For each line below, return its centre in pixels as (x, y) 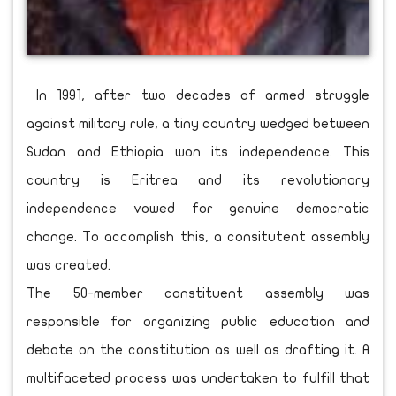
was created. (69, 265)
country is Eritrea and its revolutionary (198, 180)
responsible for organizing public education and (198, 321)
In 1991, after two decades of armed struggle (198, 95)
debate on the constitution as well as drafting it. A (198, 350)
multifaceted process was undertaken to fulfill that (198, 378)
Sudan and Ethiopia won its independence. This (198, 152)
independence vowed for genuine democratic (198, 208)
